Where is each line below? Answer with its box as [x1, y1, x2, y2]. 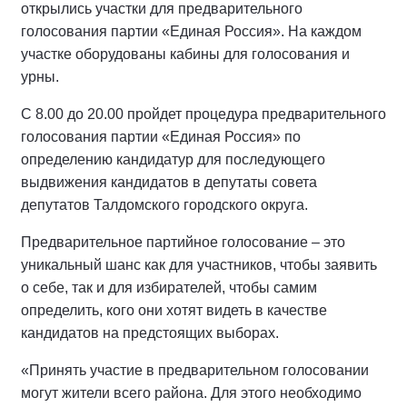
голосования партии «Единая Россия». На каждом [21, 23, 362, 39]
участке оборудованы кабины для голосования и [21, 45, 350, 62]
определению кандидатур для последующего [21, 151, 325, 167]
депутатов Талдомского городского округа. [21, 196, 308, 213]
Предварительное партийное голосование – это [21, 233, 345, 250]
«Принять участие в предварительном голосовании [21, 362, 369, 378]
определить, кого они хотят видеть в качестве [21, 302, 327, 318]
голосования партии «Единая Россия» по [21, 128, 301, 144]
